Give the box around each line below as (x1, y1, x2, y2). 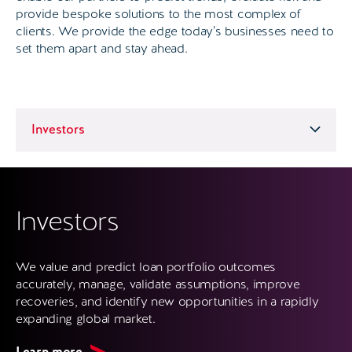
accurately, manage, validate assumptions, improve (16, 276, 300, 293)
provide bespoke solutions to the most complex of (16, 5, 302, 22)
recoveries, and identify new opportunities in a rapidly (16, 293, 319, 310)
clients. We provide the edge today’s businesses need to (16, 22, 334, 39)
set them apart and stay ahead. (16, 39, 188, 57)
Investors (16, 203, 119, 239)
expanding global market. (16, 310, 156, 328)
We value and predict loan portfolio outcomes (16, 258, 276, 276)
